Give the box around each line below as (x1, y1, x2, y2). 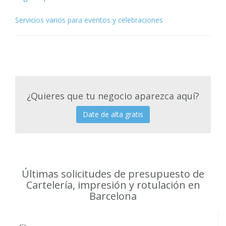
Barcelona (89, 189, 137, 203)
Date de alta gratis (83, 109, 143, 119)
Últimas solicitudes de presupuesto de (22, 166, 204, 181)
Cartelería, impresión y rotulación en (26, 178, 200, 192)
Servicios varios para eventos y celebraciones (15, 15, 163, 25)
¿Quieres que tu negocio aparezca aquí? (27, 89, 199, 102)
